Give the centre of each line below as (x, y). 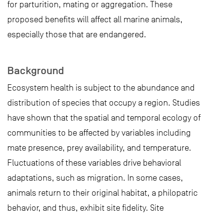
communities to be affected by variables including (99, 133)
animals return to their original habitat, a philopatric (102, 193)
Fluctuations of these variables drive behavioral (94, 163)
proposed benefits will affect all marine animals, (95, 19)
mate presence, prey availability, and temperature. (99, 148)
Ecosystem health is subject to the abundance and (101, 88)
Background (36, 71)
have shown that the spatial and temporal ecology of (104, 118)
